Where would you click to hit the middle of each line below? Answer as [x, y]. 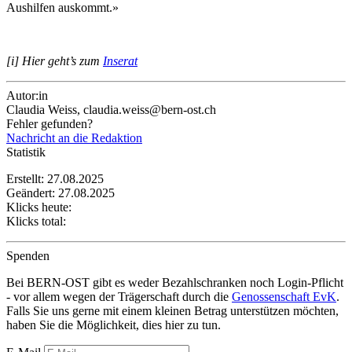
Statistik [26, 152]
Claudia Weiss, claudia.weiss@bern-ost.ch [111, 109]
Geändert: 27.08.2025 [60, 192]
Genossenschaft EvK [284, 296]
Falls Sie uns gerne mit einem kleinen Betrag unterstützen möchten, [172, 310]
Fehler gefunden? [49, 123]
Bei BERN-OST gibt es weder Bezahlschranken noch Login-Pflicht [175, 282]
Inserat [120, 60]
